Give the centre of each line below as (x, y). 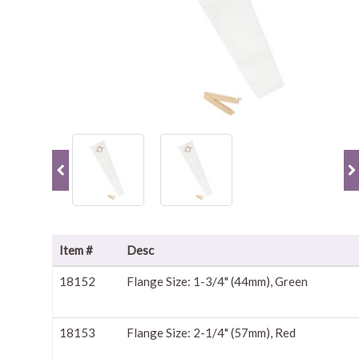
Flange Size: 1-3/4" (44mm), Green (217, 281)
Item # (76, 250)
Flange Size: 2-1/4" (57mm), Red (211, 333)
